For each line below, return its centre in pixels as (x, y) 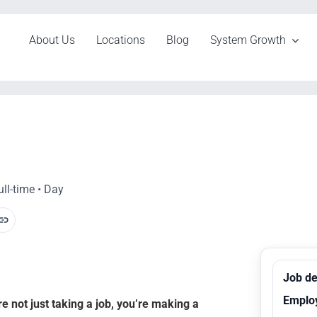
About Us (52, 40)
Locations (121, 40)
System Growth (248, 40)
